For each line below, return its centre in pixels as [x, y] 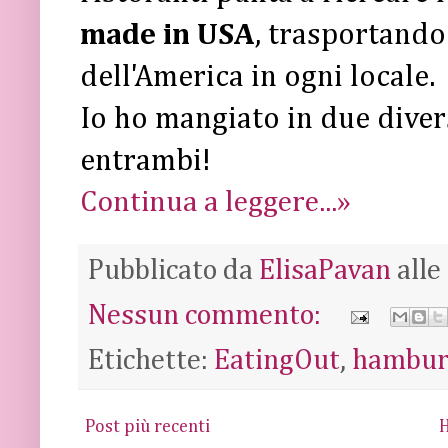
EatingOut [277, 360]
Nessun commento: [207, 315]
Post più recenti [147, 426]
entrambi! [145, 161]
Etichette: [151, 360]
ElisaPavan [325, 270]
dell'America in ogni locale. [257, 77]
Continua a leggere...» [215, 202]
